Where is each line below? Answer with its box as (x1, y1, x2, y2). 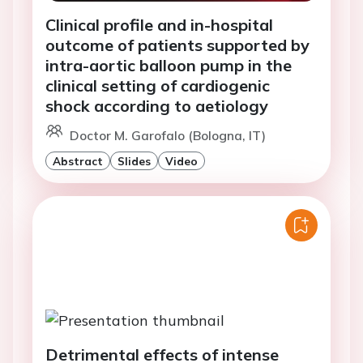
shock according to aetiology (45, 96, 268, 117)
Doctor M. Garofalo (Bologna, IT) (70, 127, 266, 144)
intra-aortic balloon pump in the (45, 55, 292, 76)
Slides (117, 154, 151, 169)
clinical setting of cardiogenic (45, 75, 270, 96)
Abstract (53, 154, 103, 169)
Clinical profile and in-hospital (45, 15, 273, 36)
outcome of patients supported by (45, 35, 310, 56)
